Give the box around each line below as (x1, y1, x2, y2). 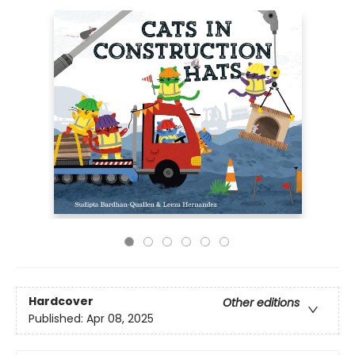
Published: (29, 311, 86, 327)
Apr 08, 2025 (86, 311, 154, 327)
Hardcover (29, 293, 94, 310)
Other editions (223, 295, 300, 311)
